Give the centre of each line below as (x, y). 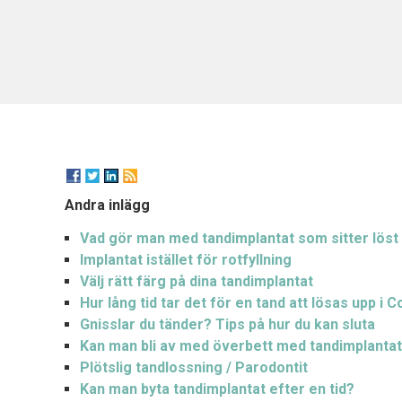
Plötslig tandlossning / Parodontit (194, 367)
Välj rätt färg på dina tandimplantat (197, 281)
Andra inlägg (107, 205)
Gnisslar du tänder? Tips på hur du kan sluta (228, 324)
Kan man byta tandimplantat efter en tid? (218, 389)
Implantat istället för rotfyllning (186, 259)
